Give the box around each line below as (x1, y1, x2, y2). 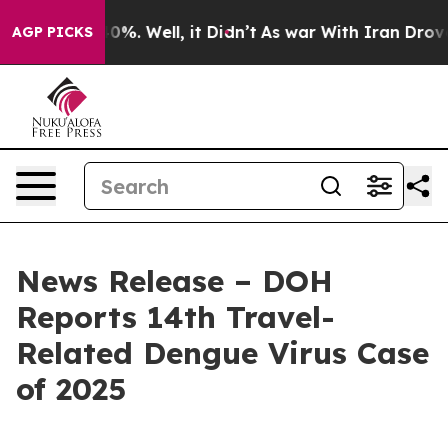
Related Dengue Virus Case (16, 334, 429, 372)
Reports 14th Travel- (16, 298, 335, 336)
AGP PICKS (12, 23, 93, 41)
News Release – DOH (16, 262, 333, 300)
